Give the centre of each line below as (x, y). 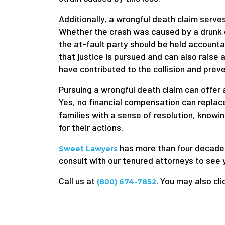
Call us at (78, 181)
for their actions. (91, 127)
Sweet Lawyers (88, 149)
